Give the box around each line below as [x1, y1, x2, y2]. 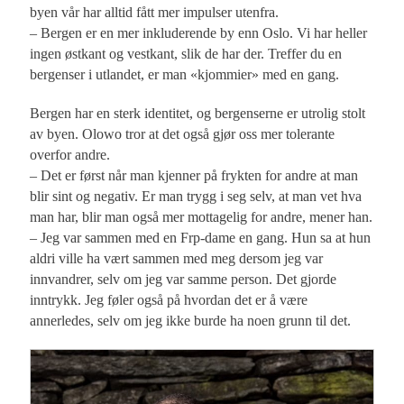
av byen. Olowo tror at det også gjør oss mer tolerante [30, 125, 335, 142]
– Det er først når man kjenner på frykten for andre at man [30, 167, 359, 183]
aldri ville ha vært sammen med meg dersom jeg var [30, 250, 324, 266]
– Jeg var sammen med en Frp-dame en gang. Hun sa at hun [30, 229, 372, 245]
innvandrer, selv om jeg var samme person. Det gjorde [30, 271, 337, 287]
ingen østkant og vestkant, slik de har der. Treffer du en [30, 45, 343, 61]
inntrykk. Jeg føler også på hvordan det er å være [30, 291, 308, 308]
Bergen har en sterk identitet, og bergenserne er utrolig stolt [30, 105, 366, 121]
